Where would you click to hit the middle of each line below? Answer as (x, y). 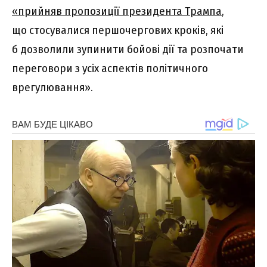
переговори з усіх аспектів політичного (110, 68)
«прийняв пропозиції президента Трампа (117, 11)
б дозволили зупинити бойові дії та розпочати (128, 49)
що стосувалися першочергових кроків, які (118, 30)
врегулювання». (52, 87)
